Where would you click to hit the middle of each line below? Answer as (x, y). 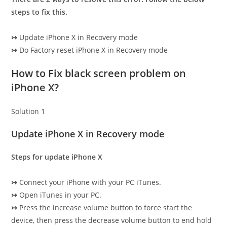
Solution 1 (28, 111)
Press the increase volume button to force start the (105, 207)
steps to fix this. (40, 12)
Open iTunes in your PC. (60, 195)
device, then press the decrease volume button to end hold (112, 220)
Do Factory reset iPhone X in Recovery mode (93, 50)
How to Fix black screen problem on (99, 73)
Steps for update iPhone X (57, 157)
